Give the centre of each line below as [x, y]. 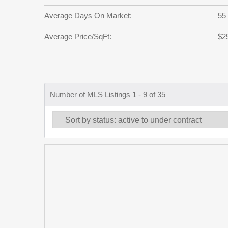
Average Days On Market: [88, 16]
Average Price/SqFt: [78, 36]
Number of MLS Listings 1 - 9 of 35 [108, 95]
